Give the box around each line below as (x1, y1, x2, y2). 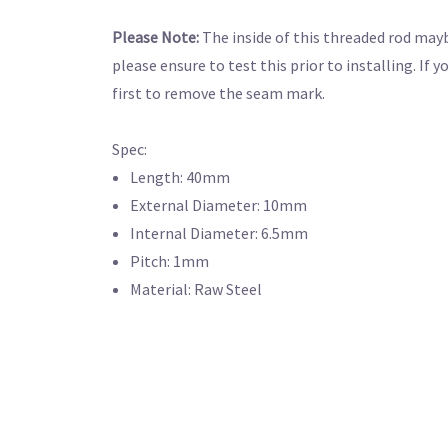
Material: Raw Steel (130, 279, 263, 300)
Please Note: (112, 27, 199, 48)
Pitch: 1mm (130, 251, 210, 272)
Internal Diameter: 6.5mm (130, 223, 309, 244)
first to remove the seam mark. (112, 83, 325, 104)
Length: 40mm (130, 167, 231, 188)
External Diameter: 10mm (130, 195, 308, 216)
